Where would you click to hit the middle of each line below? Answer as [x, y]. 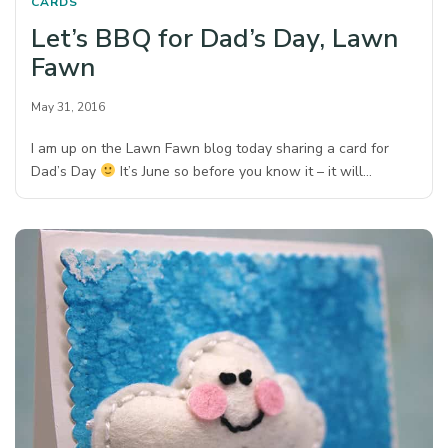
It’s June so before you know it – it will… [244, 171]
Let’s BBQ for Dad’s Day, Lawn [214, 38]
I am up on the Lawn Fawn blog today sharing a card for [210, 148]
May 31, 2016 [68, 107]
